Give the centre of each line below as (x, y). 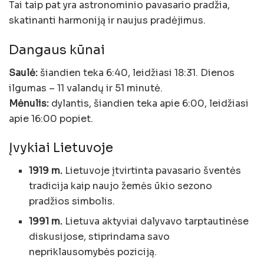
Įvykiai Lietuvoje (61, 148)
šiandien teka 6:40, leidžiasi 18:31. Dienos (136, 72)
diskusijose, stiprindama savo (100, 237)
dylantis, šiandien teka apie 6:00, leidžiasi (149, 103)
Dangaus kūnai (57, 50)
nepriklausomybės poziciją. (93, 252)
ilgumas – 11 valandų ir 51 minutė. (86, 88)
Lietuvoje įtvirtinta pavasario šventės (152, 171)
